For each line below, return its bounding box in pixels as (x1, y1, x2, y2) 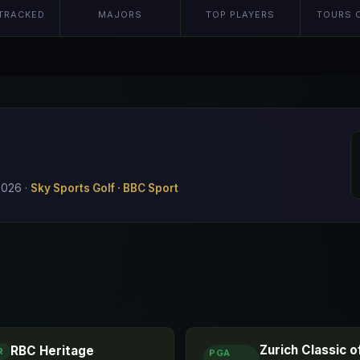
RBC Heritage (10, 343, 94, 358)
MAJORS (97, 9, 142, 20)
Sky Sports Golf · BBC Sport (31, 182, 178, 194)
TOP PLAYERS (205, 9, 275, 20)
